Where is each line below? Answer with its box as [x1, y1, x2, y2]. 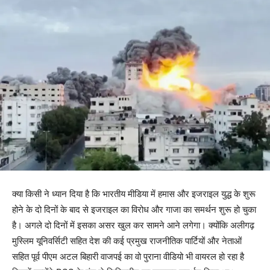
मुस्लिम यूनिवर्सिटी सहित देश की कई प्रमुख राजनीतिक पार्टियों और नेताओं [12, 235, 242, 247]
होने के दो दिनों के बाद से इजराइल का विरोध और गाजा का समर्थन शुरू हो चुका [12, 204, 256, 216]
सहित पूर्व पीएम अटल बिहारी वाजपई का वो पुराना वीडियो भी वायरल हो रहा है [12, 251, 244, 263]
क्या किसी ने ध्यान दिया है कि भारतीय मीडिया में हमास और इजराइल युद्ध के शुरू [12, 188, 256, 200]
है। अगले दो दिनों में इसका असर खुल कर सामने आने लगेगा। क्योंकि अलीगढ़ [12, 219, 254, 231]
